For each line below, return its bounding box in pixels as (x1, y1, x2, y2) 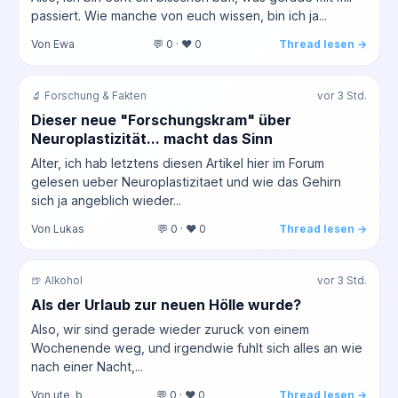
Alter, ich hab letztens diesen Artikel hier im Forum (31, 155, 324, 171)
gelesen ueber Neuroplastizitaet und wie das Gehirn (31, 173, 341, 189)
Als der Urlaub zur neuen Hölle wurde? (31, 295, 301, 314)
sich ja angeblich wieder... (31, 192, 181, 208)
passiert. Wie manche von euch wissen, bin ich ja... (31, 7, 327, 23)
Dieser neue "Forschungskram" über (31, 110, 291, 129)
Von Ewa (31, 36, 75, 51)
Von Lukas (31, 221, 84, 235)
